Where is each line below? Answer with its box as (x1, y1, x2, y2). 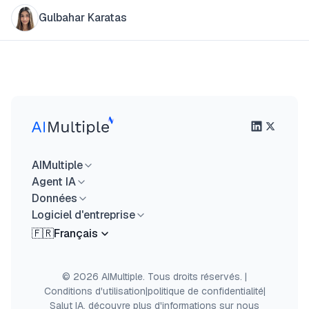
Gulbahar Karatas (39, 10, 127, 25)
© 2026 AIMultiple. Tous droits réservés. (62, 270, 242, 283)
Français (54, 226, 98, 241)
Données (32, 191, 77, 206)
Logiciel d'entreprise (32, 208, 135, 222)
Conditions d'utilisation (43, 285, 146, 297)
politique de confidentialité (147, 285, 263, 297)
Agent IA (32, 175, 76, 189)
